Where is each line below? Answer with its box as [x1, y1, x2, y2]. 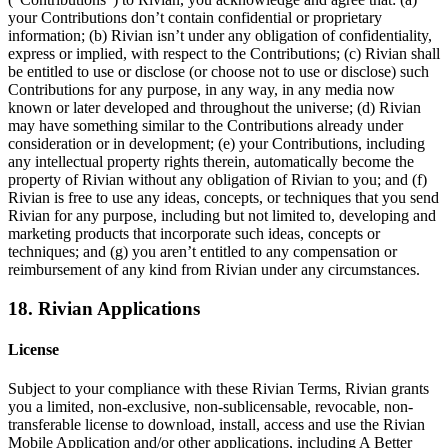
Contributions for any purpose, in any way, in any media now [8, 80, 395, 98]
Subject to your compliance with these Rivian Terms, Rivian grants [8, 380, 429, 398]
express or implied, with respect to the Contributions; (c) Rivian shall [8, 44, 440, 62]
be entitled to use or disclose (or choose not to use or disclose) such [8, 62, 429, 80]
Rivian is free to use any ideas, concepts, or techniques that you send [8, 188, 439, 206]
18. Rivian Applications [8, 297, 200, 319]
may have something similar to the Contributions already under [8, 116, 403, 134]
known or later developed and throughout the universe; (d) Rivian [8, 98, 421, 116]
